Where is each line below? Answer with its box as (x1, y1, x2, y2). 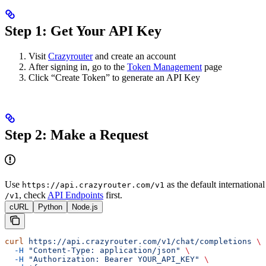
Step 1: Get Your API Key (5, 23, 161, 39)
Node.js (72, 202, 98, 212)
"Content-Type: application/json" (24, 246, 180, 255)
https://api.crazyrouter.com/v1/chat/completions (24, 237, 252, 246)
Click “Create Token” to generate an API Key (28, 72, 200, 83)
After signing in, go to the (28, 61, 127, 72)
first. (103, 190, 122, 201)
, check (19, 190, 47, 201)
